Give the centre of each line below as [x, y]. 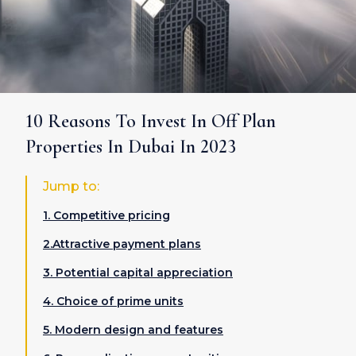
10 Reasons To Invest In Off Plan [151, 121]
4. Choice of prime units [113, 301]
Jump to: [71, 186]
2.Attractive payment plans [122, 244]
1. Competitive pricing [106, 215]
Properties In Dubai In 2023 [131, 147]
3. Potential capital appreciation [138, 273]
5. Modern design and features [133, 330]
